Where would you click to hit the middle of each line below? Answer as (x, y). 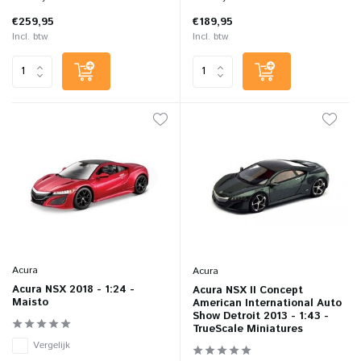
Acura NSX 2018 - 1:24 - (73, 289)
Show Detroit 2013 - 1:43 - (261, 316)
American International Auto (267, 303)
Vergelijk (52, 345)
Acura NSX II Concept (248, 290)
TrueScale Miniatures (248, 329)
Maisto (30, 302)
